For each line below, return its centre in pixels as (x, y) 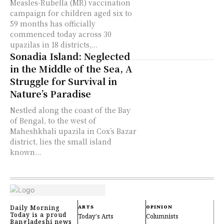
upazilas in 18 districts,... (54, 44)
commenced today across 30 (61, 34)
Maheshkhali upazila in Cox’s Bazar (73, 131)
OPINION (159, 207)
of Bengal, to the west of (53, 120)
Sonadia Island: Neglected (70, 56)
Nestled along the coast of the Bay (70, 110)
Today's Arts (96, 217)
